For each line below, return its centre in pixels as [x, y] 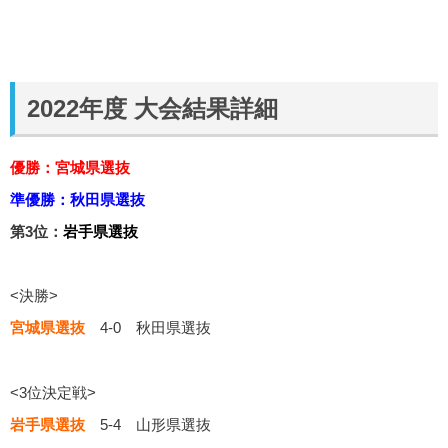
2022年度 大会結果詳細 [152, 108]
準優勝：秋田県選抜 [77, 200]
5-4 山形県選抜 [148, 424]
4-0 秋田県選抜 [148, 328]
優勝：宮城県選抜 [70, 168]
